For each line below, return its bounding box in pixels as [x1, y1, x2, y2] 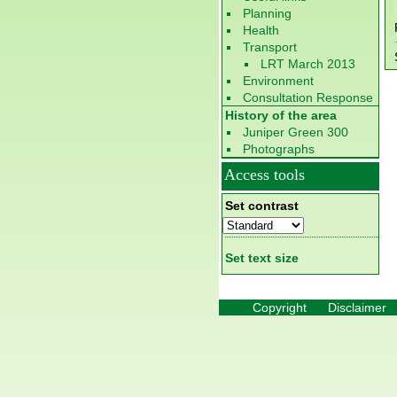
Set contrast [225, 198, 299, 213]
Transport [243, 40, 297, 54]
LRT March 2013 [261, 57, 355, 71]
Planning [243, 6, 292, 20]
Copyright [253, 300, 307, 315]
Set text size [225, 251, 299, 265]
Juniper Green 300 [243, 125, 348, 139]
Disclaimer [328, 300, 386, 315]
